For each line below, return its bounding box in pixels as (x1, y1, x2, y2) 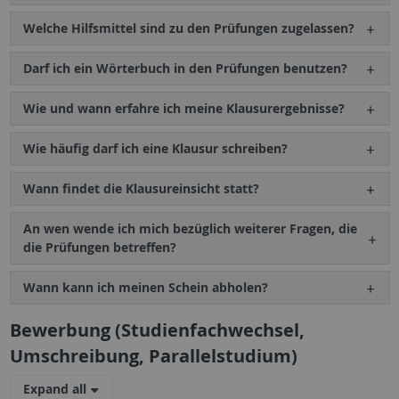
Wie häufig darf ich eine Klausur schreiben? (22, 140, 288, 158)
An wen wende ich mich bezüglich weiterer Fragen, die (22, 220, 357, 238)
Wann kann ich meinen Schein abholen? (22, 279, 268, 297)
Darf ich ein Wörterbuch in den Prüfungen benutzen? (22, 60, 347, 77)
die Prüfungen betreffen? (22, 239, 176, 256)
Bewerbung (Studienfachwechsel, (9, 318, 305, 343)
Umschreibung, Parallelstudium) (9, 344, 297, 369)
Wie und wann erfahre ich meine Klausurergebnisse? (22, 100, 345, 118)
